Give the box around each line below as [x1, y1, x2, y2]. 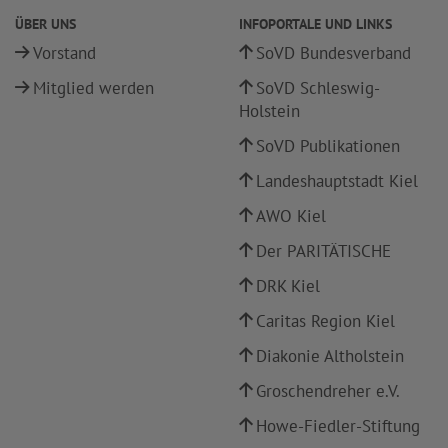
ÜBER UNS [15, 15, 76, 33]
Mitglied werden [33, 77, 154, 99]
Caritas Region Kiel [256, 310, 395, 332]
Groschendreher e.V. [256, 380, 400, 402]
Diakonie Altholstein [256, 345, 404, 367]
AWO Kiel [256, 205, 326, 227]
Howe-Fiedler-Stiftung [256, 415, 420, 437]
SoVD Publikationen [256, 135, 400, 157]
